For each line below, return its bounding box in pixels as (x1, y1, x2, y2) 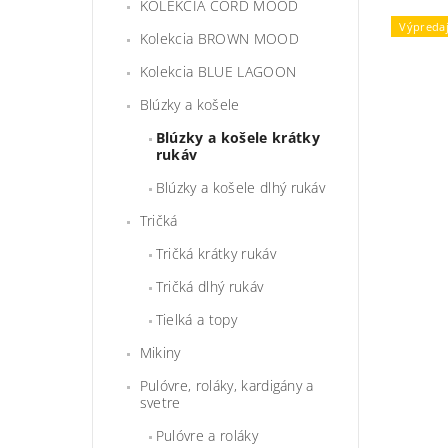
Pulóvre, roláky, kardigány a (139, 375, 314, 395)
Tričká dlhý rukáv (155, 276, 264, 296)
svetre (139, 392, 181, 412)
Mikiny (139, 342, 181, 362)
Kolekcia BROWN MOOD (139, 28, 299, 48)
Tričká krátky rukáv (155, 243, 276, 263)
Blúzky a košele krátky (155, 127, 320, 147)
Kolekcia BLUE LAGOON (139, 61, 297, 81)
